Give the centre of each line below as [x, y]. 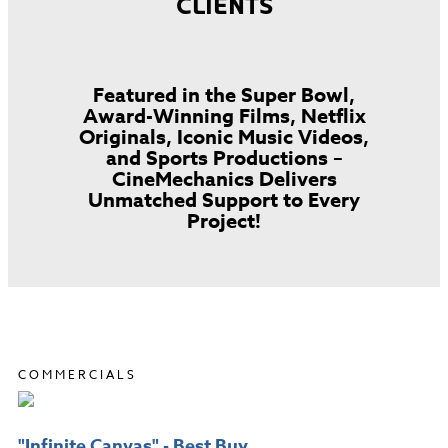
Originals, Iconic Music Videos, [224, 137]
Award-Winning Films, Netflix [224, 116]
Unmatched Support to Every [224, 200]
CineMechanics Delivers [224, 179]
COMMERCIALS [77, 374]
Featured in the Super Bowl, [224, 95]
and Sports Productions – [224, 158]
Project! [224, 221]
